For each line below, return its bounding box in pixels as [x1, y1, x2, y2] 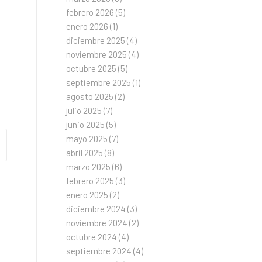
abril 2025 [66, 147, 104, 158]
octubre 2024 [66, 232, 118, 242]
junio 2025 [66, 119, 105, 130]
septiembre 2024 [66, 246, 132, 256]
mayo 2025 [66, 133, 108, 144]
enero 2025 [66, 189, 109, 200]
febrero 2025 [66, 175, 115, 186]
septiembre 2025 [66, 77, 132, 88]
